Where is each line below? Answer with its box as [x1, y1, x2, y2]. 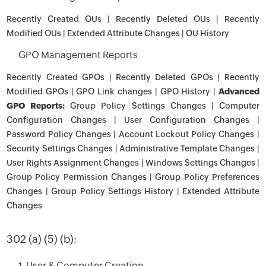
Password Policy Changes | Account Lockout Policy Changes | [7, 129, 259, 139]
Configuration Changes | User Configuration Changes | [7, 115, 259, 125]
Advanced [218, 87, 259, 96]
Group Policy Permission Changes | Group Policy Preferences [7, 172, 259, 182]
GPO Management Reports [18, 49, 138, 61]
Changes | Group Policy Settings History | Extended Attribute [7, 186, 259, 196]
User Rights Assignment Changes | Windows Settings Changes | [7, 158, 259, 167]
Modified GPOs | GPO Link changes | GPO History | [7, 87, 218, 96]
